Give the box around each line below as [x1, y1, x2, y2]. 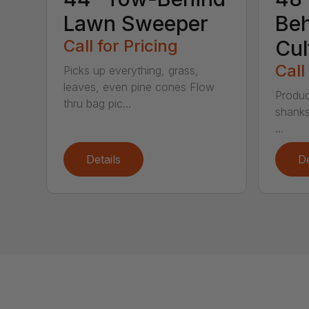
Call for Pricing [63, 36, 179, 57]
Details [86, 152, 121, 167]
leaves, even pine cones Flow [63, 80, 215, 94]
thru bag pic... [63, 97, 132, 111]
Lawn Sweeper [63, 11, 209, 37]
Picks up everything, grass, [63, 63, 199, 78]
